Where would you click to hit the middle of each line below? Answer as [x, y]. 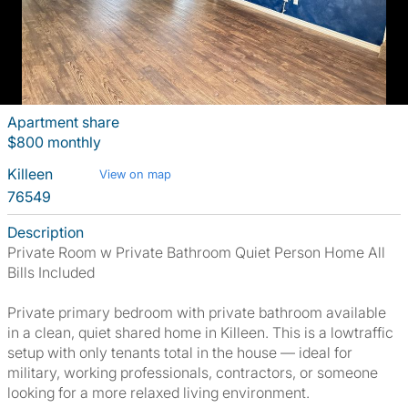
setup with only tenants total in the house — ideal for [180, 352]
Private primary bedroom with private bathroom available [197, 312]
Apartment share [63, 122]
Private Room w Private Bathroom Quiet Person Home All [196, 252]
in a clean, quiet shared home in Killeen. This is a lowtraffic [200, 332]
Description [46, 232]
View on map [135, 174]
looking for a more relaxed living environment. [158, 393]
